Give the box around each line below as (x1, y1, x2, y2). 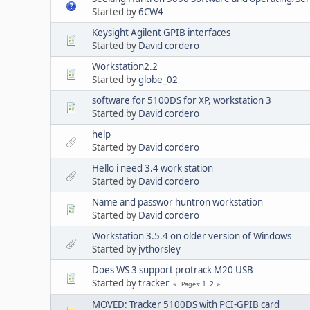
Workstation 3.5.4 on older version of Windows (92, 229, 291, 242)
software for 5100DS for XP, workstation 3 (92, 93, 271, 107)
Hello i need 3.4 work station (92, 161, 213, 174)
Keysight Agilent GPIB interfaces (92, 26, 230, 39)
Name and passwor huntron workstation (92, 195, 263, 208)
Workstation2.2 (92, 60, 158, 73)
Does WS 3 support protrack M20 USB (92, 263, 253, 276)
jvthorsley (138, 242, 181, 255)
